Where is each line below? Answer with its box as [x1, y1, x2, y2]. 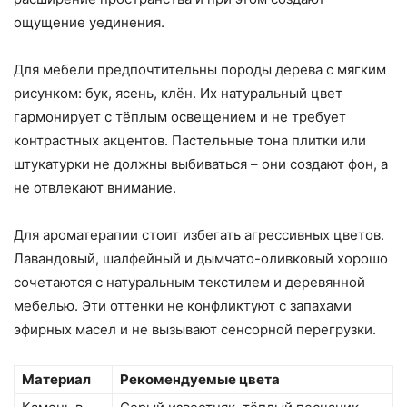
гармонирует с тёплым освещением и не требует [14, 108, 346, 126]
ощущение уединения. [14, 14, 164, 32]
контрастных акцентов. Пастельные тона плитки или [14, 132, 366, 150]
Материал [22, 371, 91, 389]
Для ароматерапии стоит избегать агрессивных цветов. [14, 226, 384, 244]
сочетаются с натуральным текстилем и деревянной [14, 273, 365, 292]
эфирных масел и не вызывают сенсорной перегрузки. [14, 321, 376, 339]
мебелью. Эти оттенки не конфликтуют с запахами [14, 297, 352, 315]
